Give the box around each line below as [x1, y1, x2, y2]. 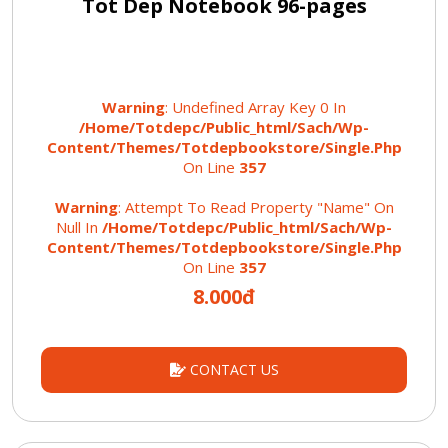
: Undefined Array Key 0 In [165, 97, 346, 118]
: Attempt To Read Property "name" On [117, 197, 394, 218]
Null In [56, 217, 102, 238]
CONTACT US [185, 360, 279, 380]
